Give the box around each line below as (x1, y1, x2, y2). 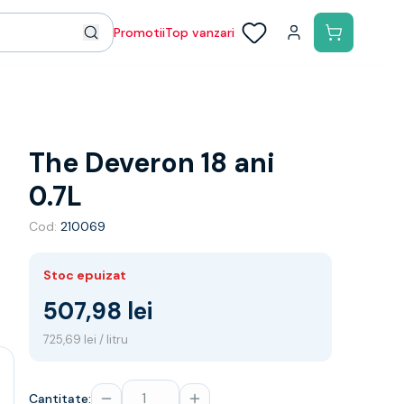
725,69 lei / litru (43, 332, 128, 347)
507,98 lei (43, 296, 152, 326)
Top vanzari (165, 24, 234, 41)
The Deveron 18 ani (29, 145, 275, 180)
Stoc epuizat (43, 267, 126, 283)
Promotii (114, 24, 165, 41)
